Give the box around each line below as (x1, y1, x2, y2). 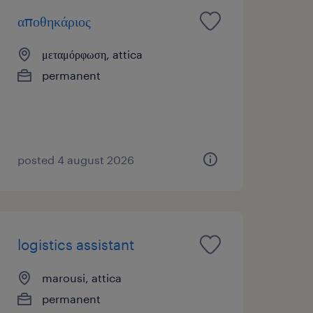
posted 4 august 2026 (17, 152, 134, 166)
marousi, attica (41, 270, 122, 284)
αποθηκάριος (17, 12, 91, 29)
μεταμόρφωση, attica (41, 47, 143, 61)
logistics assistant (17, 235, 134, 253)
